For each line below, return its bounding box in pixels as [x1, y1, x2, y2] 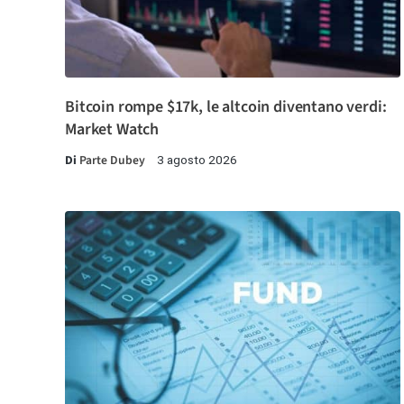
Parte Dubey [79, 151, 145, 169]
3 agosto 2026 [157, 151, 237, 167]
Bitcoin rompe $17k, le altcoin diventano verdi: [65, 95, 387, 118]
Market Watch [65, 117, 160, 141]
